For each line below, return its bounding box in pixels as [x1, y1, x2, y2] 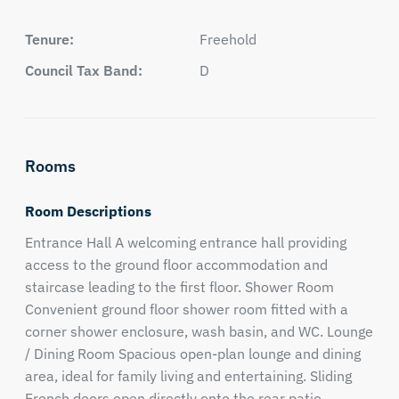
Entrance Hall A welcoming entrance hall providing [24, 233, 346, 251]
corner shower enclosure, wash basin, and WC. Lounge [24, 322, 373, 340]
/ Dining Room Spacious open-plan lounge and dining [24, 345, 361, 362]
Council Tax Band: [24, 61, 142, 79]
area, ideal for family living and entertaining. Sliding [24, 367, 352, 385]
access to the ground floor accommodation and [24, 256, 328, 273]
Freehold [199, 30, 256, 48]
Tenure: [24, 30, 74, 48]
